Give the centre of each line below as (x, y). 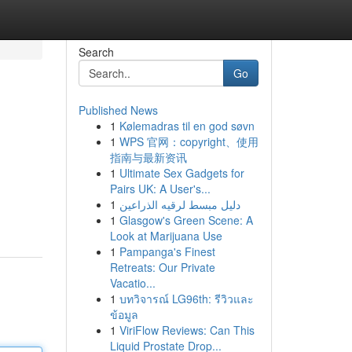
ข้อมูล (124, 314)
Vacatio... (132, 283)
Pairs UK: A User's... (160, 189)
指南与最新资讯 (148, 157)
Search (96, 52)
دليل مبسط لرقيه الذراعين (180, 204)
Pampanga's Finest (167, 251)
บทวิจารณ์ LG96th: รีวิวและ (186, 299)
